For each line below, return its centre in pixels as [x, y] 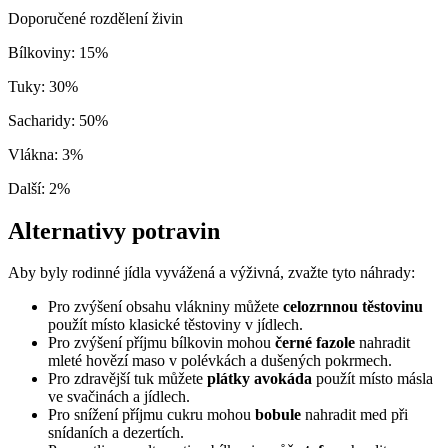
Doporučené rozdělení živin [95, 18]
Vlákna [31, 154]
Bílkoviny [39, 52]
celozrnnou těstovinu [353, 307]
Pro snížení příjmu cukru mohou [151, 415]
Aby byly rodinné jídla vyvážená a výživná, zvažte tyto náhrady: [211, 273]
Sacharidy [39, 120]
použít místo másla [372, 379]
